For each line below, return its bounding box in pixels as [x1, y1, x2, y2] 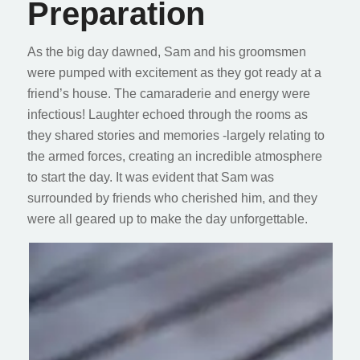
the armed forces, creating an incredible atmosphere [27, 149, 322, 164]
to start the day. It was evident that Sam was [27, 170, 274, 185]
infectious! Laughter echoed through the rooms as [27, 108, 308, 122]
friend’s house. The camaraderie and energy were [27, 87, 310, 101]
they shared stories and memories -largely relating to [27, 129, 325, 143]
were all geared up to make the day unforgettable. [27, 212, 308, 227]
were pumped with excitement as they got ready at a [27, 66, 321, 80]
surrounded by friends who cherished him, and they [27, 191, 317, 206]
